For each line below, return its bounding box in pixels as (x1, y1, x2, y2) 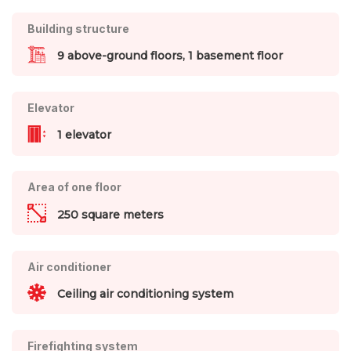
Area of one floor (27, 180, 121, 194)
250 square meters (56, 207, 164, 222)
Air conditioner (27, 259, 111, 273)
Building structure (27, 21, 129, 35)
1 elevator (56, 128, 111, 143)
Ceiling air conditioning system (56, 287, 233, 302)
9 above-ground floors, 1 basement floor (56, 48, 283, 63)
